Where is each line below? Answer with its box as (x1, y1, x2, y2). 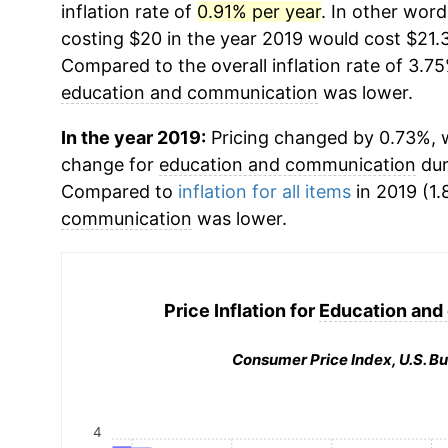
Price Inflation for (163, 299, 319, 321)
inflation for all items (177, 181, 351, 202)
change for (60, 154, 159, 175)
